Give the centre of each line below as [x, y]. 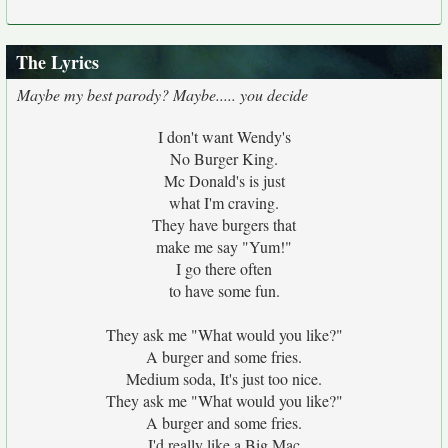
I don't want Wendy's [224, 136]
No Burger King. [224, 158]
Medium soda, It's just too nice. [224, 378]
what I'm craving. [224, 202]
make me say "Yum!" [224, 246]
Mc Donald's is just [224, 180]
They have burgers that [224, 224]
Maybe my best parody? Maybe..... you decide [162, 94]
